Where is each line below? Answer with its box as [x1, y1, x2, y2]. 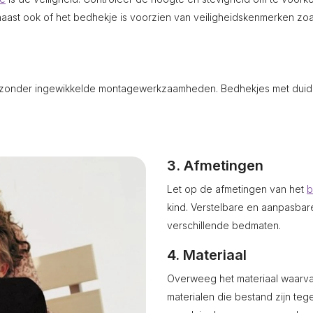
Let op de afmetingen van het [167, 183, 307, 196]
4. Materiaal [167, 247, 247, 264]
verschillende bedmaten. [167, 219, 281, 232]
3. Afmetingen [167, 157, 263, 175]
